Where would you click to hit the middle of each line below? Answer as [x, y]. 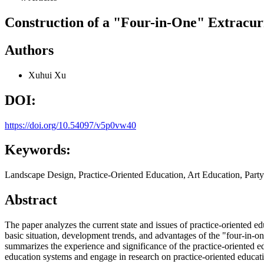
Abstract [31, 200]
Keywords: [38, 150]
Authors [29, 50]
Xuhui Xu [47, 75]
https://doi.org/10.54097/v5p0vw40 [70, 125]
